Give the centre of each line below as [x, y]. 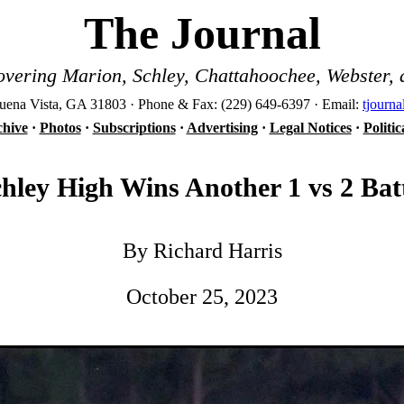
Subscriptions [134, 128]
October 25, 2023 [202, 297]
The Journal [202, 33]
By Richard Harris [202, 251]
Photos [60, 128]
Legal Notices [310, 128]
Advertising [222, 128]
